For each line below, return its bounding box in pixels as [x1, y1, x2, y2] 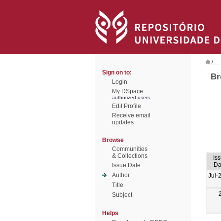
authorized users [112, 95, 150, 100]
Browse [102, 137, 124, 144]
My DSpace [112, 88, 143, 95]
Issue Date [112, 162, 141, 169]
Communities [112, 146, 147, 152]
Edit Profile [112, 103, 141, 110]
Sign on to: [102, 69, 132, 76]
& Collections [112, 152, 147, 159]
